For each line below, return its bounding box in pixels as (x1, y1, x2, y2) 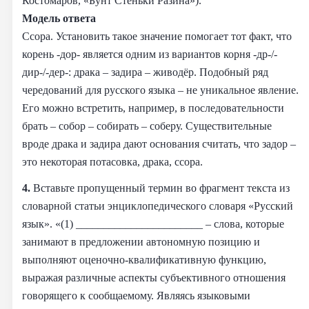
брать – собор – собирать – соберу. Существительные (22, 119, 272, 132)
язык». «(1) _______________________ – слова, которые (22, 217, 284, 230)
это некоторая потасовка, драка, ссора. (22, 154, 206, 168)
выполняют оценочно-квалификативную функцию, (22, 252, 266, 266)
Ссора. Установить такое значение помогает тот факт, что (22, 29, 292, 43)
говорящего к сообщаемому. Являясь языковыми (22, 288, 250, 302)
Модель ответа (22, 11, 96, 25)
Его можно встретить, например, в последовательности (22, 101, 284, 114)
